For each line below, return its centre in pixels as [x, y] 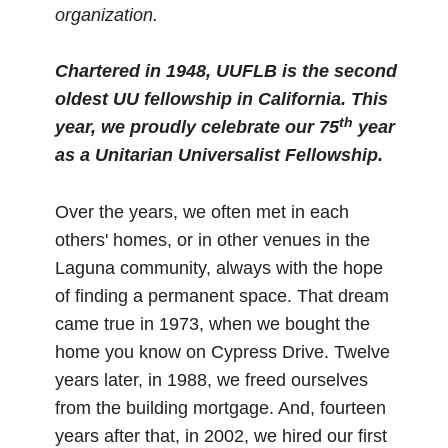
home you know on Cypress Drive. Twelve [222, 351]
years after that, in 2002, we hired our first [221, 435]
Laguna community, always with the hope [219, 267]
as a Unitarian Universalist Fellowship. [219, 155]
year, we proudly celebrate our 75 [197, 127]
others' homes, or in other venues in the [212, 239]
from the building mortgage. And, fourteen [220, 407]
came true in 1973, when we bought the [212, 323]
